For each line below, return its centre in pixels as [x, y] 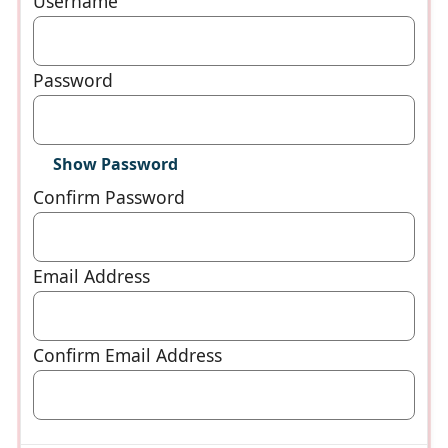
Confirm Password [109, 196]
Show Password [115, 163]
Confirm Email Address [127, 354]
